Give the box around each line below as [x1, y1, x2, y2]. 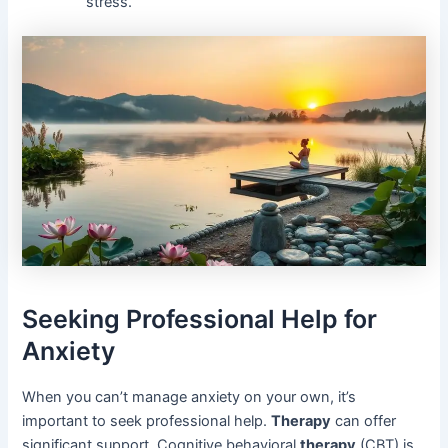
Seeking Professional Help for [22, 304, 378, 335]
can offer [331, 411, 397, 430]
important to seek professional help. [22, 411, 272, 430]
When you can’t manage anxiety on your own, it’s [22, 387, 357, 406]
